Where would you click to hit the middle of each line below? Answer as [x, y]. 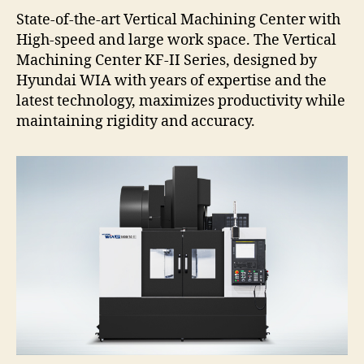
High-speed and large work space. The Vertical [176, 40]
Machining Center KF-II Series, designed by [167, 61]
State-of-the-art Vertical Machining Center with [178, 20]
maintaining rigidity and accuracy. [136, 121]
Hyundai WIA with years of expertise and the [171, 81]
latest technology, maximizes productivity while [181, 101]
